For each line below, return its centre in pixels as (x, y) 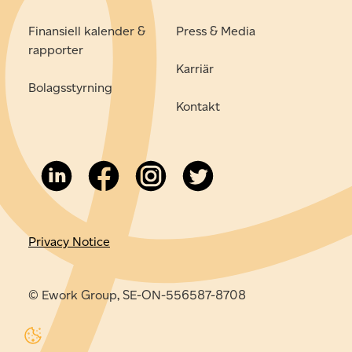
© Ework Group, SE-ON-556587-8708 (137, 295)
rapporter (56, 49)
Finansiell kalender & (87, 31)
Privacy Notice (69, 241)
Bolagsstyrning (70, 87)
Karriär (195, 68)
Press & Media (216, 31)
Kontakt (198, 106)
